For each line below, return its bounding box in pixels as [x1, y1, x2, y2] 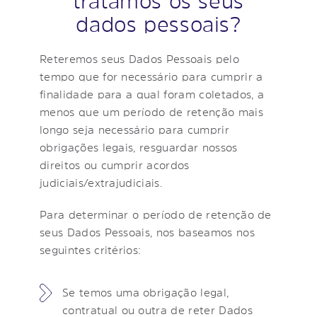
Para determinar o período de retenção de [40, 208, 272, 220]
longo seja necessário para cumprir [40, 123, 229, 135]
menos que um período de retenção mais [40, 105, 263, 117]
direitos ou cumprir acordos [40, 158, 190, 171]
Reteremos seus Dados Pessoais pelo [40, 52, 239, 64]
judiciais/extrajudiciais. [40, 176, 163, 188]
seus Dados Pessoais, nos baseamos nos [40, 226, 255, 238]
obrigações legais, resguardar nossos [40, 141, 238, 153]
